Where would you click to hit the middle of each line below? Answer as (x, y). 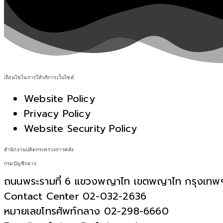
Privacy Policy (57, 113)
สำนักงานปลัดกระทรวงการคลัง (39, 149)
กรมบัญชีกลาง (20, 164)
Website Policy (59, 98)
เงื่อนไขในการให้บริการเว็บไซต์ (39, 77)
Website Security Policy (81, 128)
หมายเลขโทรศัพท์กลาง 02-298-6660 (86, 211)
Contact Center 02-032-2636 (75, 196)
